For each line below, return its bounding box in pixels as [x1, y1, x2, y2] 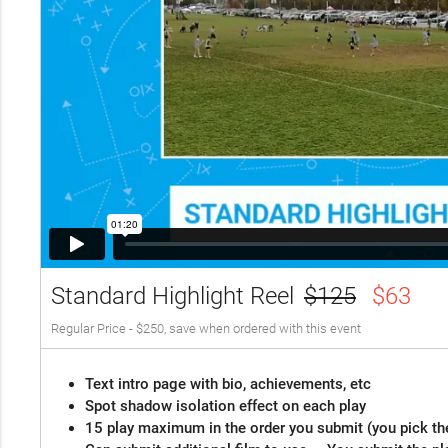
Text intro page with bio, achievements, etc [84, 375, 371, 394]
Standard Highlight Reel [50, 282, 294, 311]
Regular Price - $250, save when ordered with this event [50, 321, 361, 337]
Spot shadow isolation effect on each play [84, 397, 366, 416]
